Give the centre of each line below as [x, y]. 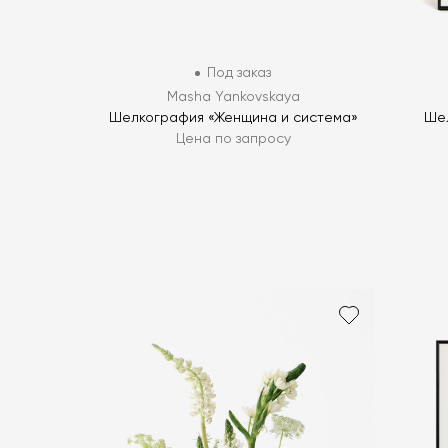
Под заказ [239, 73]
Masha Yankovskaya [233, 97]
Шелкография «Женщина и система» [233, 118]
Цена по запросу [233, 139]
